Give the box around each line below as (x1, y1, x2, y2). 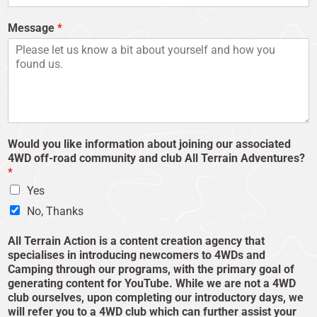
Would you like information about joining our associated (8, 137, 291, 151)
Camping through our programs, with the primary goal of (8, 262, 294, 276)
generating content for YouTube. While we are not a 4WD (8, 276, 296, 290)
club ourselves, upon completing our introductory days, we (8, 290, 304, 304)
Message (8, 21, 57, 35)
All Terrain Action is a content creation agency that (8, 234, 265, 248)
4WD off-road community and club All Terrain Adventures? (8, 151, 305, 165)
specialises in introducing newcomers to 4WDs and (8, 248, 265, 262)
